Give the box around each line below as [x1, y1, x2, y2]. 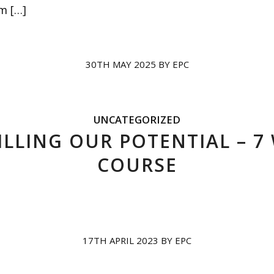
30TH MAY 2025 [85, 58, 156, 71]
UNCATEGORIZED [94, 113, 180, 127]
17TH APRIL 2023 [83, 234, 158, 247]
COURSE [97, 152, 177, 178]
